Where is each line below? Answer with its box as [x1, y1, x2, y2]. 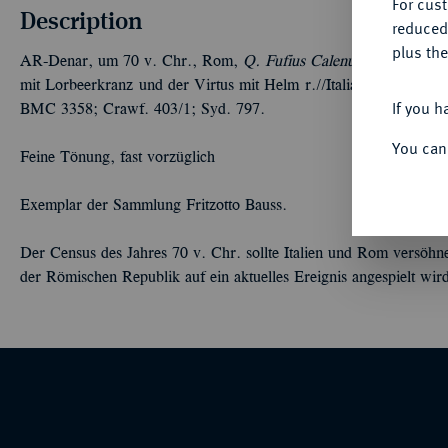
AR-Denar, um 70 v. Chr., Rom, [20, 55, 243, 69]
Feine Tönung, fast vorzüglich [20, 151, 215, 165]
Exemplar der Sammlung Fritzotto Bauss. [20, 199, 287, 213]
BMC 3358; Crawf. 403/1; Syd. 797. [20, 103, 265, 117]
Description [20, 6, 143, 34]
